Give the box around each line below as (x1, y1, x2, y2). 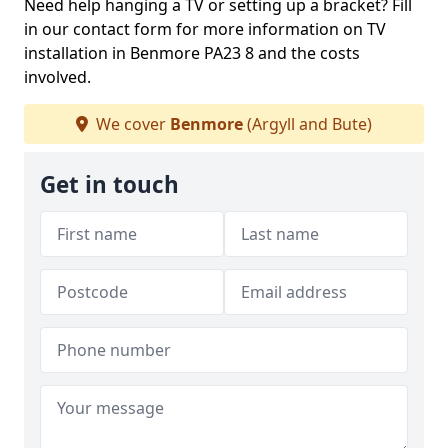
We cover (92, 113, 170, 135)
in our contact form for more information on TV (24, 18, 386, 40)
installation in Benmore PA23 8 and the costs (24, 42, 360, 64)
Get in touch (40, 169, 179, 200)
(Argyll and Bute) (243, 113, 372, 135)
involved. (24, 66, 91, 88)
